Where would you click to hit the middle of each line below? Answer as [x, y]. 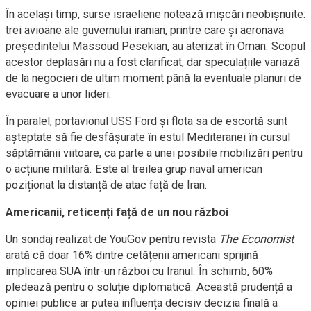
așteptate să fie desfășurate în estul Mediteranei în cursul [148, 137]
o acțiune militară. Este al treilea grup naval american [134, 169]
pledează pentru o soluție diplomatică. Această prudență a [149, 287]
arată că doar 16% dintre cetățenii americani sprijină [132, 255]
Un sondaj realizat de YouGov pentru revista [112, 239]
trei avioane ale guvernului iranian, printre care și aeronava [145, 30]
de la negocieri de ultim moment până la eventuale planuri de [153, 78]
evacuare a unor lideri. [59, 94]
